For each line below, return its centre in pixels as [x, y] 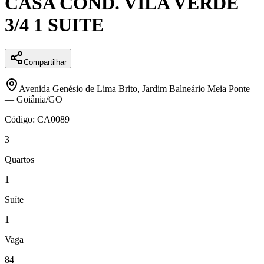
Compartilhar [45, 62]
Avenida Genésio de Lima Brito [78, 88]
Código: [21, 119]
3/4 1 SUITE [54, 25]
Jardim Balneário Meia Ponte [196, 88]
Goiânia [31, 99]
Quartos [19, 159]
